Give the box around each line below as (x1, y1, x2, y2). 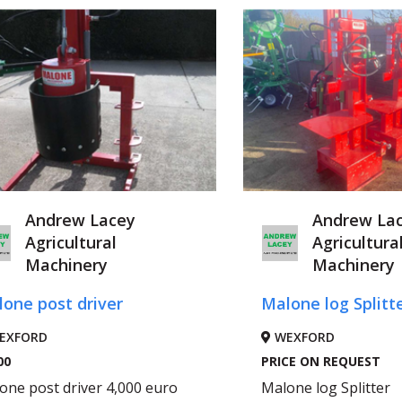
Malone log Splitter (258, 378, 389, 398)
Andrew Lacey (23, 209, 135, 232)
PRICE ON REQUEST (258, 353, 379, 371)
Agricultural (23, 232, 116, 254)
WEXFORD (268, 328, 333, 346)
